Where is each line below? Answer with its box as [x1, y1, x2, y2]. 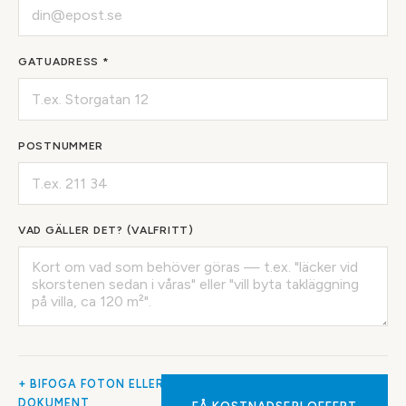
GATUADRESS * [18, 55, 110, 68]
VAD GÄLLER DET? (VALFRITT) [18, 224, 194, 237]
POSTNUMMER [18, 140, 104, 152]
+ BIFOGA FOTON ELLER [18, 377, 164, 391]
